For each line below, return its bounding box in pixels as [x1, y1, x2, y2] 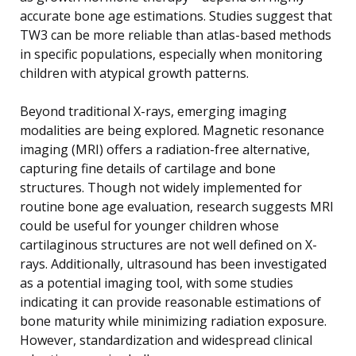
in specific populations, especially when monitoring [20, 44, 323, 63]
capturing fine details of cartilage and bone [20, 159, 276, 177]
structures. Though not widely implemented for [20, 178, 302, 196]
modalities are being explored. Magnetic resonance [20, 121, 324, 139]
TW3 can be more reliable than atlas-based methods [20, 25, 331, 44]
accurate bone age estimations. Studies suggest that [20, 6, 332, 25]
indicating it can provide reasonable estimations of [20, 292, 321, 311]
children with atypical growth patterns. [20, 64, 249, 82]
